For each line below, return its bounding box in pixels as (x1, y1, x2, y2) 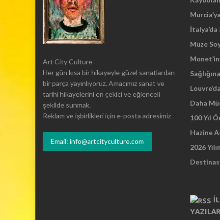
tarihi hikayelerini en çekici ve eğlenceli (43, 90, 160, 99)
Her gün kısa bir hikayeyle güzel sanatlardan (43, 68, 175, 77)
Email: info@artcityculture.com (51, 137, 144, 146)
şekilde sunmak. (43, 101, 91, 110)
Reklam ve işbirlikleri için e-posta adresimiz (43, 111, 171, 120)
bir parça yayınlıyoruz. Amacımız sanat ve (43, 79, 165, 88)
